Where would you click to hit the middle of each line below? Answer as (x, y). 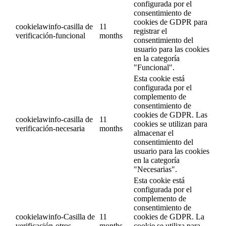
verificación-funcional (50, 36)
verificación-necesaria (50, 129)
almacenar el (154, 133)
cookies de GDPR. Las (171, 115)
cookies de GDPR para (171, 22)
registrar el (150, 31)
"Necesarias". (155, 169)
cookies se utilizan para (171, 124)
